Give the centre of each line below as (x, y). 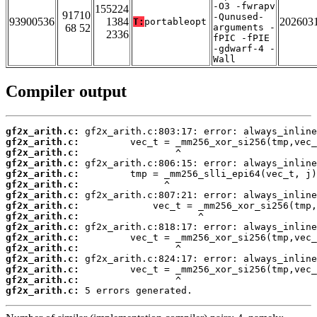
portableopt (175, 22)
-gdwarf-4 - (244, 49)
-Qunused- (238, 17)
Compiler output (66, 92)
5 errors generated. (136, 291)
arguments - (244, 28)
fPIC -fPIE (241, 38)
